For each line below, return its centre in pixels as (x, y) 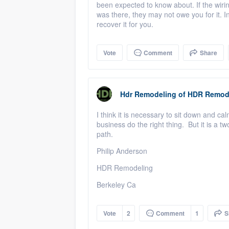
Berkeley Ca (116, 185)
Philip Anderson (122, 151)
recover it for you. (125, 24)
